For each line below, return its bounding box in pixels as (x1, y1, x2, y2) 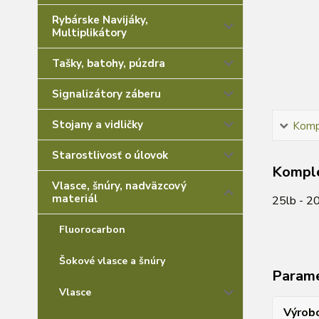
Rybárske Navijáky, (52, 13, 148, 27)
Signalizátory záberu (52, 87, 161, 101)
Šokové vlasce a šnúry (59, 254, 165, 268)
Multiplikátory (52, 26, 127, 40)
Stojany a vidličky (52, 117, 143, 132)
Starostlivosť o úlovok (52, 148, 168, 162)
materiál (52, 192, 98, 206)
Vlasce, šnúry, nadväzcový (52, 179, 187, 193)
